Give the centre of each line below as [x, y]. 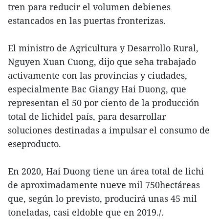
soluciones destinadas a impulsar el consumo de [109, 130]
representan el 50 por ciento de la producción [104, 102]
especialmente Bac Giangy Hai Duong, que [97, 89]
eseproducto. [34, 143]
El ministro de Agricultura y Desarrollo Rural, [103, 48]
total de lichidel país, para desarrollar [87, 116]
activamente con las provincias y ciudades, [98, 75]
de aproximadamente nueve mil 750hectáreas [104, 185]
